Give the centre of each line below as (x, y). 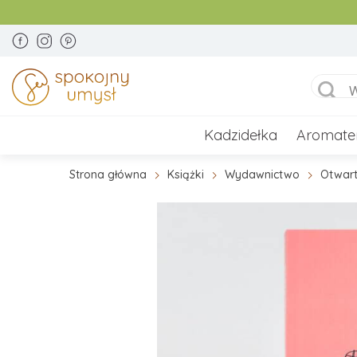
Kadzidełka (241, 135)
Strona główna (108, 175)
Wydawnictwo (262, 175)
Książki (186, 175)
